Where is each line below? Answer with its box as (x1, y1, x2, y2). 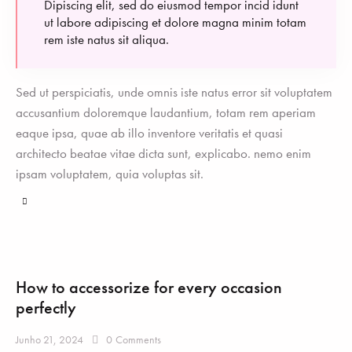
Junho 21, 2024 (16, 332, 83, 347)
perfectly (16, 296, 76, 320)
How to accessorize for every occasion (16, 276, 282, 299)
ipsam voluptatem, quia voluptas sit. (16, 164, 203, 182)
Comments (115, 332, 162, 347)
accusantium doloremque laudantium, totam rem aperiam (16, 103, 316, 121)
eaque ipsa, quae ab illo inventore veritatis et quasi (16, 123, 283, 141)
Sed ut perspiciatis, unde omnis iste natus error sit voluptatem (16, 82, 332, 101)
